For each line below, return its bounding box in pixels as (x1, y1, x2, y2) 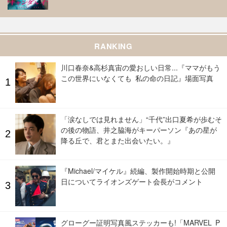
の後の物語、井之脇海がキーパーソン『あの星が (61, 126, 217, 133)
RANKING (94, 42, 133, 50)
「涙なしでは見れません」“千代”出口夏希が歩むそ (61, 115, 222, 123)
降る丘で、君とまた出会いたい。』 (61, 136, 174, 144)
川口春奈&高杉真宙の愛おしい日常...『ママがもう (61, 63, 220, 71)
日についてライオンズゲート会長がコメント (61, 177, 203, 185)
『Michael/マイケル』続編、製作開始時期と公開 (61, 167, 215, 174)
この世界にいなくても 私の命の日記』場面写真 (61, 74, 213, 82)
